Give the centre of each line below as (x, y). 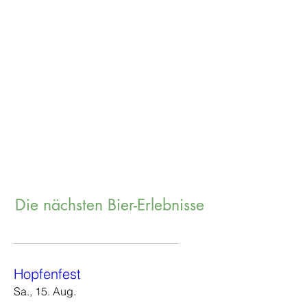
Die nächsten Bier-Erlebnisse (110, 205)
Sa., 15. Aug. (45, 291)
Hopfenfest (47, 274)
